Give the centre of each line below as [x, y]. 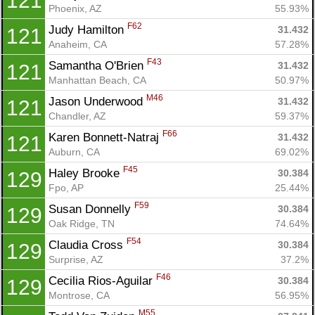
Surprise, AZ [76, 259]
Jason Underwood [97, 101]
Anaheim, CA [78, 44]
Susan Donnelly [91, 209]
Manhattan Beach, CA [97, 80]
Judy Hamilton [88, 30]
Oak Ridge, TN [82, 223]
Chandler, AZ [77, 116]
